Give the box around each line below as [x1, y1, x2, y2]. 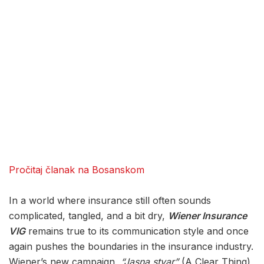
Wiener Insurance [168, 210, 247, 222]
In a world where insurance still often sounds [9, 194, 211, 207]
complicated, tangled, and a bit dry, [9, 210, 168, 222]
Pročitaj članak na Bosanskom [9, 164, 144, 176]
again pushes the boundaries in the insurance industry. [9, 240, 253, 253]
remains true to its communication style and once [25, 225, 249, 237]
